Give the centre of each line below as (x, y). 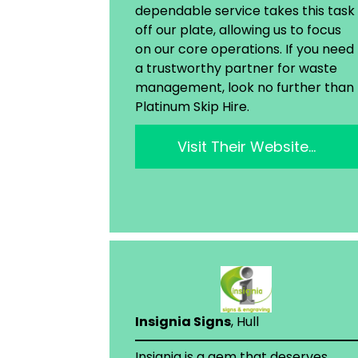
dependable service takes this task (245, 11)
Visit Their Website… (246, 147)
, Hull (245, 322)
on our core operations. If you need (245, 50)
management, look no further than (245, 88)
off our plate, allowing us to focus (238, 30)
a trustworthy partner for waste (236, 69)
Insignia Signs (183, 322)
